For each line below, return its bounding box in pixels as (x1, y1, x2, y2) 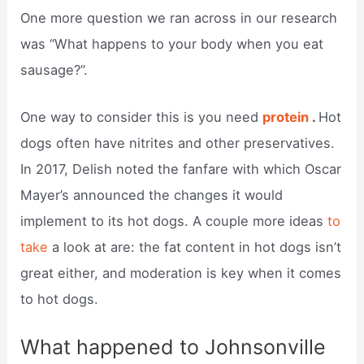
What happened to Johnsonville (20, 334, 327, 359)
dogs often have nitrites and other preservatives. (20, 135, 336, 152)
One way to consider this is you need (20, 109, 263, 126)
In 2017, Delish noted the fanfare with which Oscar (20, 161, 342, 178)
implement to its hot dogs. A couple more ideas (20, 213, 328, 230)
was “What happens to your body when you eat (20, 36, 324, 53)
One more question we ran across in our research (20, 10, 338, 27)
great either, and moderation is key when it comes (20, 265, 342, 282)
